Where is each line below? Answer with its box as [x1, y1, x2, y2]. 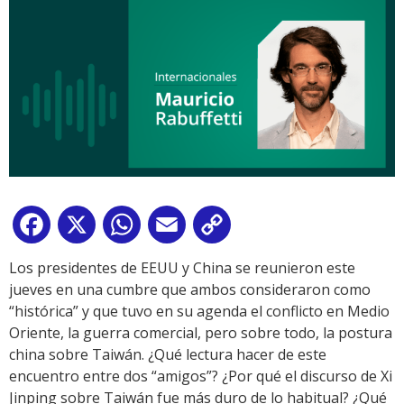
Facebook [54, 218, 119, 239]
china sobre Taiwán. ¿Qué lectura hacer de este [9, 344, 326, 365]
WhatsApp [144, 218, 215, 239]
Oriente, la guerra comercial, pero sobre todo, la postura [9, 323, 392, 344]
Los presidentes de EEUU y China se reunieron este [9, 258, 355, 279]
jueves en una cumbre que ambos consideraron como [9, 280, 371, 300]
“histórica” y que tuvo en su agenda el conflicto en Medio [9, 301, 390, 322]
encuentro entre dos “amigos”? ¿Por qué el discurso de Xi [9, 366, 392, 387]
